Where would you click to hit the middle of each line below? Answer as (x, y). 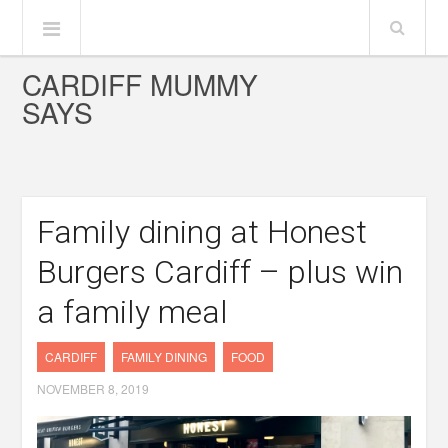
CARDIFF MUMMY (140, 84)
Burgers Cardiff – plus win (220, 272)
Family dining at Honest (202, 232)
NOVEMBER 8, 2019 (93, 388)
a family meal (133, 312)
